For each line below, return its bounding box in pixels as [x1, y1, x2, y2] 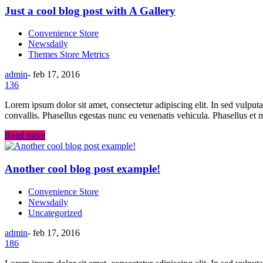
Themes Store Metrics [28, 49, 109, 60]
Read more [5, 130, 45, 141]
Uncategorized [28, 207, 82, 218]
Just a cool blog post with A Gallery [5, 4, 176, 17]
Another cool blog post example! [5, 163, 160, 176]
